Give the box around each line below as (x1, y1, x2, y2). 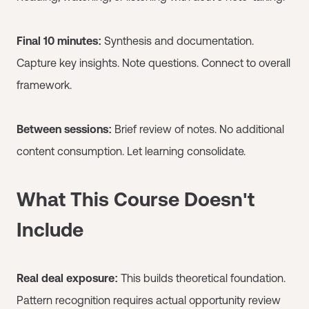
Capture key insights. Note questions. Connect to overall (17, 56, 290, 69)
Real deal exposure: (17, 271, 118, 284)
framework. (17, 78, 72, 91)
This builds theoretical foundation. (118, 271, 286, 284)
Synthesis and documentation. (101, 34, 254, 47)
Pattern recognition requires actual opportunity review (17, 293, 281, 306)
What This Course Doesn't (17, 188, 255, 210)
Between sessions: (17, 122, 112, 135)
